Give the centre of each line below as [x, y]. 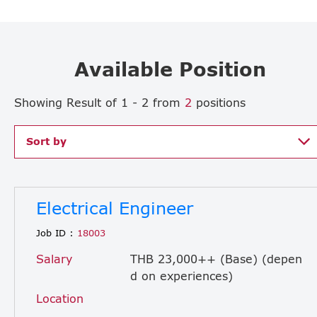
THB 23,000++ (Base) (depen [216, 258]
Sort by [46, 142]
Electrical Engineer [115, 208]
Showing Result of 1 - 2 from [99, 102]
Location [60, 298]
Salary [54, 258]
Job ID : [55, 233]
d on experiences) [181, 275]
